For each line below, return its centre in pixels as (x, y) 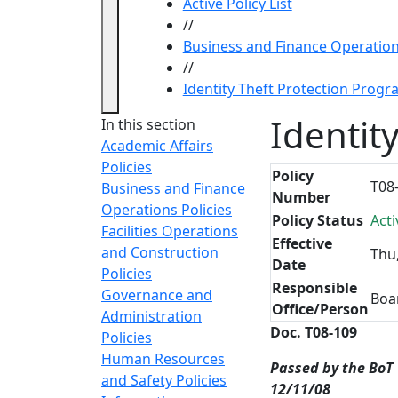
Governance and (157, 295)
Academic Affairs (157, 146)
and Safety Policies (164, 380)
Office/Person (320, 309)
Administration (151, 316)
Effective (302, 243)
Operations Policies (167, 210)
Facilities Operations (170, 231)
